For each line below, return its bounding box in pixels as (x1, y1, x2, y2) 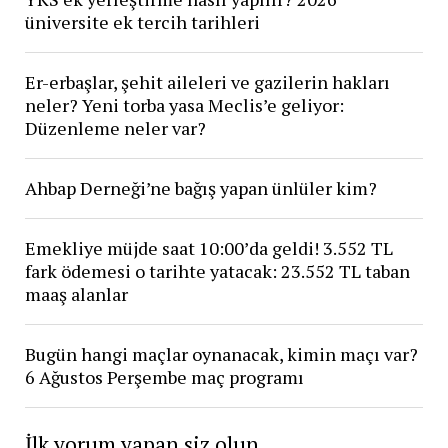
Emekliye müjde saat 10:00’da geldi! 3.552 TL (24, 235, 393, 260)
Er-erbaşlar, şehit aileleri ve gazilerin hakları (24, 69, 390, 94)
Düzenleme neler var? (24, 115, 206, 140)
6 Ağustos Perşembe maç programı (24, 364, 304, 389)
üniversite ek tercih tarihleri (24, 9, 260, 34)
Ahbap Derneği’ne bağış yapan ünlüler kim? (24, 175, 377, 200)
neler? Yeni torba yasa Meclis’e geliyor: (24, 92, 344, 117)
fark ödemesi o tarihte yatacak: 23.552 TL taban (24, 258, 410, 283)
